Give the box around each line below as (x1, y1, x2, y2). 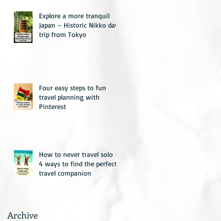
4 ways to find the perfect (39, 159, 117, 168)
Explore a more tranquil (39, 11, 110, 20)
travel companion (39, 169, 91, 177)
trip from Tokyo (39, 30, 86, 38)
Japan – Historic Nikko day (39, 21, 118, 29)
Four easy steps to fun (39, 83, 106, 92)
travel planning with (39, 93, 100, 101)
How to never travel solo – (39, 150, 119, 158)
